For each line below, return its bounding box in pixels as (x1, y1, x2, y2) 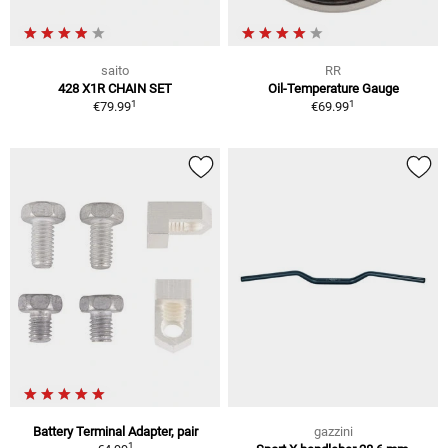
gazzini (313, 424, 353, 440)
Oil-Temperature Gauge (267, 81, 399, 97)
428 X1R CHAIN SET (58, 81, 172, 97)
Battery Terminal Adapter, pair (32, 424, 198, 440)
